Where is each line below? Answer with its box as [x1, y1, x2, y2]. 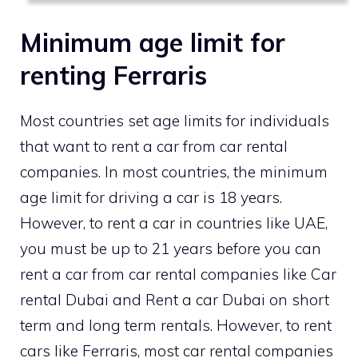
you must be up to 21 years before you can [20, 238, 321, 258]
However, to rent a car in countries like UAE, [20, 213, 328, 233]
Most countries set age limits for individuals [20, 110, 329, 130]
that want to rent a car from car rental [20, 136, 288, 156]
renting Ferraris [20, 58, 207, 91]
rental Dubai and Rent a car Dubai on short [20, 289, 329, 309]
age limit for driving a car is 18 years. [20, 187, 282, 207]
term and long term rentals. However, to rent [20, 315, 332, 335]
